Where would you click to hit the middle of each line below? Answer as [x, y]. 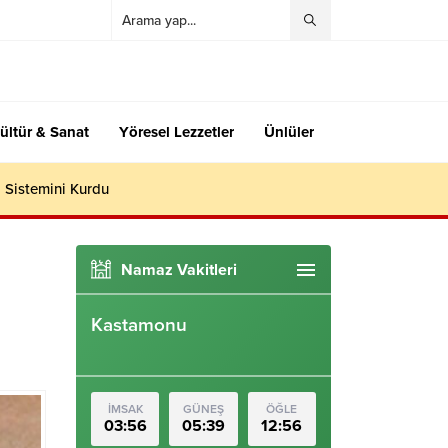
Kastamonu [139, 325]
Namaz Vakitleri [179, 270]
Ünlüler [289, 132]
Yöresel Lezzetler [176, 132]
